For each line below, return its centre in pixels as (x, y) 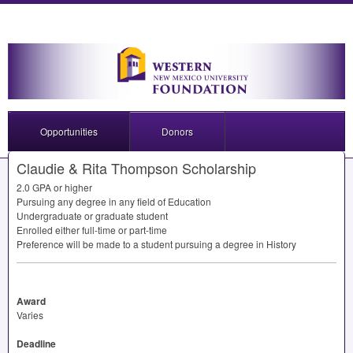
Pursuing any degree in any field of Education (114, 202)
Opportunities (69, 132)
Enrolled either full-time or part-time (92, 230)
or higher (72, 188)
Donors (177, 132)
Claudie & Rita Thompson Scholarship (136, 168)
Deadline (36, 344)
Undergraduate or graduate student (92, 216)
